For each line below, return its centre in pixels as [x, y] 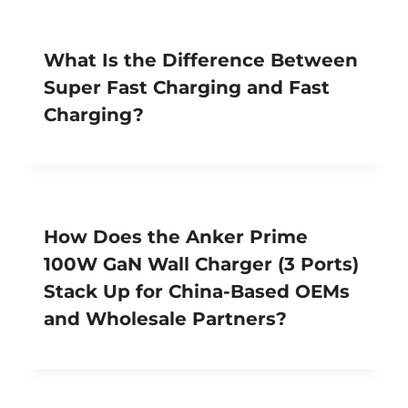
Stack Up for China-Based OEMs [197, 291]
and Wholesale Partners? [165, 318]
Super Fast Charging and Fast [187, 87]
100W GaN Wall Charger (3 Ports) [201, 264]
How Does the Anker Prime [176, 236]
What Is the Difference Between [201, 60]
